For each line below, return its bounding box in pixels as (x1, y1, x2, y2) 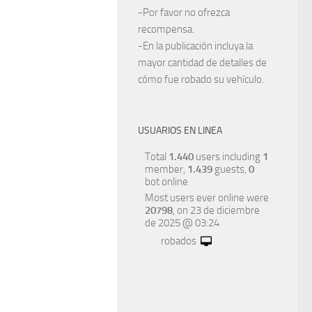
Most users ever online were (145, 192, 269, 205)
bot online (145, 175, 188, 189)
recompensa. (138, 23, 194, 36)
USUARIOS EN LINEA (138, 125, 222, 137)
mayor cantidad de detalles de (138, 56, 267, 70)
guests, (212, 163, 249, 176)
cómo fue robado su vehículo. (138, 73, 264, 86)
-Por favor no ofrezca (138, 6, 230, 19)
